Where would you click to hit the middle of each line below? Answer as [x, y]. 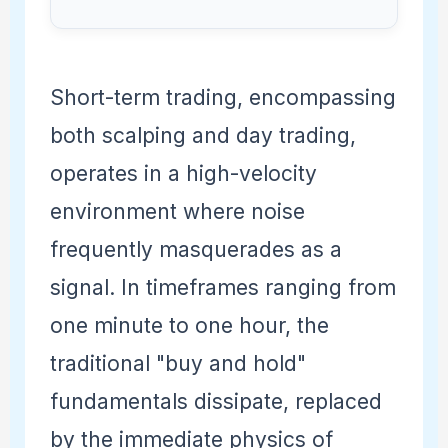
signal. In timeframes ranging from [222, 288]
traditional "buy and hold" [177, 364]
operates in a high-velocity [183, 174]
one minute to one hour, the [189, 326]
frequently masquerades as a [195, 250]
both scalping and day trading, [202, 136]
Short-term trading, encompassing [222, 98]
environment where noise [177, 212]
